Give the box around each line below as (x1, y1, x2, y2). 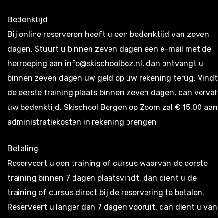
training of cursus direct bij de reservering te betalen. (7, 187, 204, 197)
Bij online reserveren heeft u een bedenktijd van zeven (7, 29, 209, 39)
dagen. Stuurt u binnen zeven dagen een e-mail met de (7, 44, 211, 54)
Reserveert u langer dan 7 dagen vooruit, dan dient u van (7, 202, 217, 212)
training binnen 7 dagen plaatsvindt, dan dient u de (7, 173, 197, 182)
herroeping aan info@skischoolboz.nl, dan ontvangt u (7, 58, 203, 68)
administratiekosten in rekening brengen (7, 117, 157, 127)
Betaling (7, 144, 38, 153)
